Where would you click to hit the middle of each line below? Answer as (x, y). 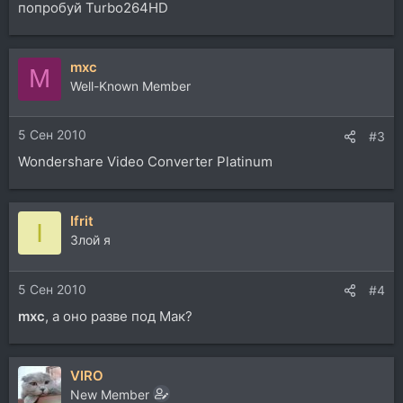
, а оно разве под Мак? (119, 316)
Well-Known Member (130, 85)
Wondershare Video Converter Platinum (145, 161)
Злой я (90, 240)
